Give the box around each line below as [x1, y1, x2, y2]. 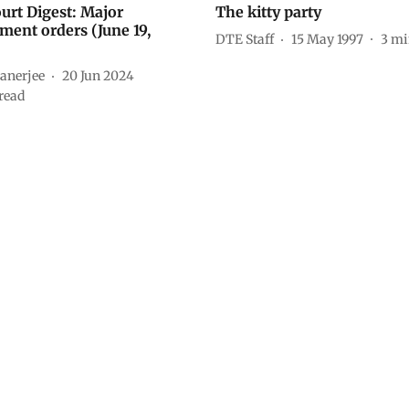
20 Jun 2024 [62, 67, 134, 84]
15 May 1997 [291, 30, 363, 47]
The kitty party [215, 3, 321, 22]
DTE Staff [215, 30, 274, 47]
